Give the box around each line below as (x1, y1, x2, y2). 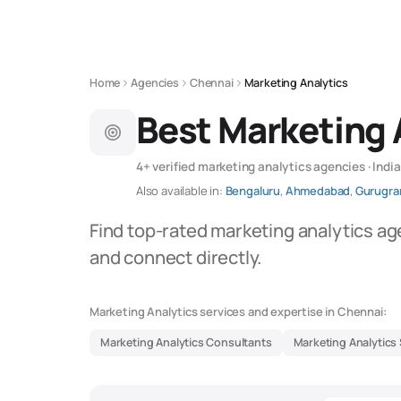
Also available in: (136, 183, 223, 199)
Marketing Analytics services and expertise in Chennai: (90, 303, 387, 320)
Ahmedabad (285, 183, 351, 199)
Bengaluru (225, 183, 281, 199)
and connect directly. (90, 245, 262, 269)
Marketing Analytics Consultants (100, 335, 272, 350)
